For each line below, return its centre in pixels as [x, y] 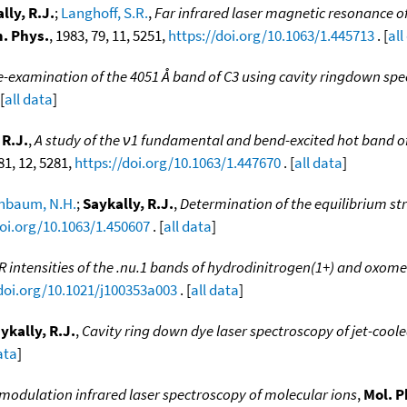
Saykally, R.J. [128, 203]
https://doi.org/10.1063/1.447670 [178, 162]
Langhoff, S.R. [104, 12]
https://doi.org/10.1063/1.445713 [271, 35]
